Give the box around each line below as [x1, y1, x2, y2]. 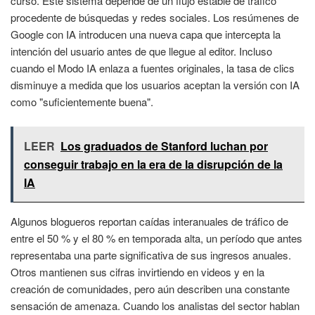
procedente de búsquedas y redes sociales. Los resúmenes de [11, 10, 299, 25]
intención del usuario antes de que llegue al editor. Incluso [11, 44, 272, 59]
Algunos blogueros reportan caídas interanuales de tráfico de [11, 213, 288, 229]
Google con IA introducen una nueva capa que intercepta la [11, 27, 281, 42]
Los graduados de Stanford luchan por [60, 137, 268, 154]
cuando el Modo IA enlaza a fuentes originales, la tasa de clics [11, 60, 295, 76]
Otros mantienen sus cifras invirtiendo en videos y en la [11, 264, 264, 279]
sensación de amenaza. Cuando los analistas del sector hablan [11, 297, 300, 313]
